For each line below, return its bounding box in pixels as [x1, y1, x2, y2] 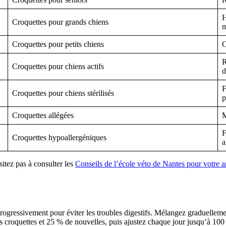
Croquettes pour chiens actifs [12, 62, 104, 71]
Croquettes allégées [12, 111, 74, 120]
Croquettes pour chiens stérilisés [12, 89, 114, 98]
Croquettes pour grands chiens [12, 18, 108, 27]
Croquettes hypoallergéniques [12, 133, 106, 142]
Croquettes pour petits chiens [12, 40, 104, 49]
